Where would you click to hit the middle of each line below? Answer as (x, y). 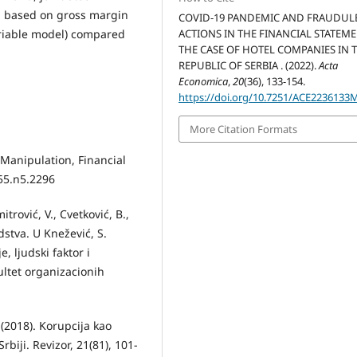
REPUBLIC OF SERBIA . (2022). (249, 65)
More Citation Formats (244, 129)
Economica (204, 81)
